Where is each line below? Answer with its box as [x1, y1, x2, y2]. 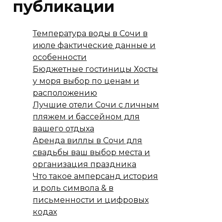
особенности [33, 52, 87, 62]
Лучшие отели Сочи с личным [33, 100, 159, 110]
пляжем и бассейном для [33, 111, 140, 121]
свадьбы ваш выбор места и [33, 147, 150, 157]
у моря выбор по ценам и [33, 76, 139, 86]
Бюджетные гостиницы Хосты [33, 64, 158, 74]
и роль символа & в [33, 183, 113, 193]
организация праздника [33, 159, 136, 169]
